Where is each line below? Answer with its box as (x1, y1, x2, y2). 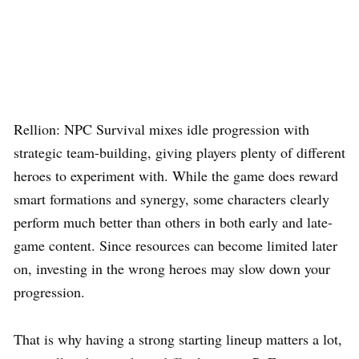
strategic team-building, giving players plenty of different (14, 143, 345, 163)
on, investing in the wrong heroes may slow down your (14, 259, 330, 279)
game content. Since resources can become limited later (14, 236, 337, 256)
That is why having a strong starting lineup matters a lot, (14, 329, 342, 349)
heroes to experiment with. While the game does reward (14, 166, 338, 186)
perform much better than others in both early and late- (14, 212, 333, 232)
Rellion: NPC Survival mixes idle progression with (14, 119, 309, 139)
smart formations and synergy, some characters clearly (14, 189, 329, 209)
